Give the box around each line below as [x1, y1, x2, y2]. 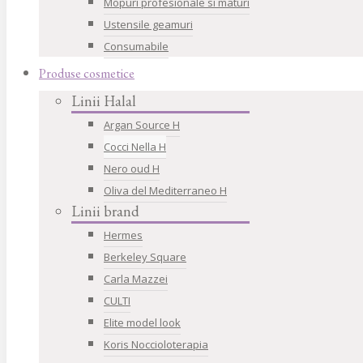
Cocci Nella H [104, 139, 166, 154]
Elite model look [104, 315, 181, 330]
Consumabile [104, 39, 169, 53]
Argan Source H [104, 117, 180, 132]
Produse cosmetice [39, 65, 135, 82]
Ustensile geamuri [104, 17, 193, 32]
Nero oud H [104, 161, 160, 176]
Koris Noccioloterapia [104, 337, 208, 352]
